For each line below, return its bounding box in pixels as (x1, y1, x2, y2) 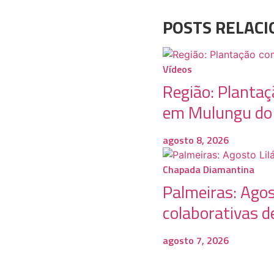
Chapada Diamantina (162, 161, 254, 177)
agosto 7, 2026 (162, 232, 229, 248)
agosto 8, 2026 (162, 132, 229, 147)
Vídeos (162, 61, 192, 76)
